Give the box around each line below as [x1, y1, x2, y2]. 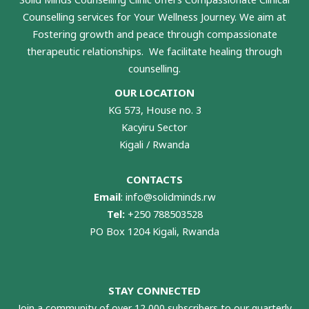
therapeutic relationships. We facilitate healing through [27, 43, 282, 58]
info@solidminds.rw [125, 190, 216, 204]
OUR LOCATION [114, 85, 195, 99]
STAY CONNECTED [108, 283, 201, 298]
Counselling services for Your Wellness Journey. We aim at [23, 9, 286, 23]
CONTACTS [126, 172, 183, 187]
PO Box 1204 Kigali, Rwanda [90, 224, 219, 239]
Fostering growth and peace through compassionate [32, 26, 277, 41]
